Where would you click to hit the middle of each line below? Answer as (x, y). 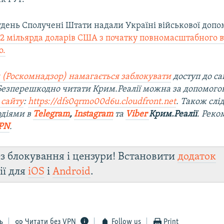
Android (72, 171)
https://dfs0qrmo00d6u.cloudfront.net (102, 101)
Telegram (51, 114)
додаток (197, 156)
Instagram (94, 114)
